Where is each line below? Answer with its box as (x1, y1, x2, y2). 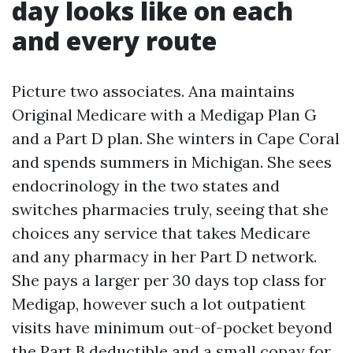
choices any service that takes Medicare (12, 223, 310, 243)
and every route (12, 24, 217, 58)
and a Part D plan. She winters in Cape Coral (12, 128, 340, 148)
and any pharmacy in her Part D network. (12, 247, 317, 266)
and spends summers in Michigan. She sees (12, 152, 332, 172)
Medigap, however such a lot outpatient (12, 294, 306, 314)
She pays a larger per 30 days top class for (12, 270, 326, 290)
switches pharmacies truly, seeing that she (12, 199, 329, 219)
